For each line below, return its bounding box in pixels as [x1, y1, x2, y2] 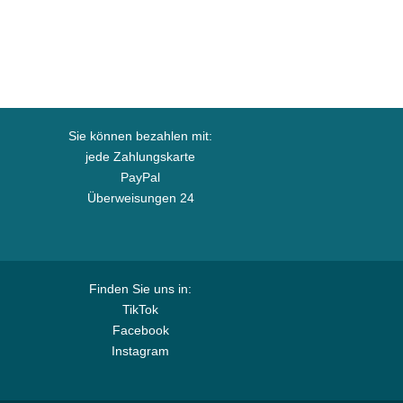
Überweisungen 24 [86, 191, 194, 205]
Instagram [112, 344, 169, 358]
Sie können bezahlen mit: [68, 129, 212, 143]
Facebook [112, 323, 169, 337]
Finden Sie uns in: [89, 282, 192, 296]
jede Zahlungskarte [85, 149, 195, 164]
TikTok [122, 302, 158, 317]
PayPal [121, 170, 160, 184]
